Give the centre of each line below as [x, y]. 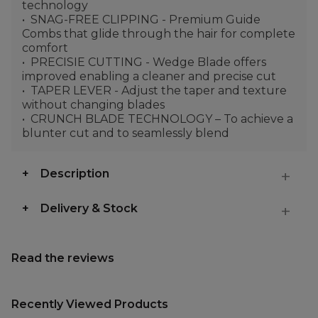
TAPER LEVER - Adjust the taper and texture [159, 91]
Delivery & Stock [89, 208]
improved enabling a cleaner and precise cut [149, 76]
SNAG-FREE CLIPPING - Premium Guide [146, 20]
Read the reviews [63, 258]
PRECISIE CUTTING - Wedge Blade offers [148, 62]
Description [75, 174]
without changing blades [93, 105]
